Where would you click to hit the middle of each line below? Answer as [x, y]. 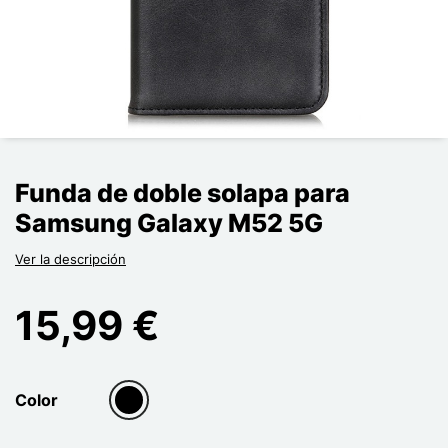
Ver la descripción [70, 259]
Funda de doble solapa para [182, 193]
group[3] [147, 411]
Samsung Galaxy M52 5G [169, 223]
